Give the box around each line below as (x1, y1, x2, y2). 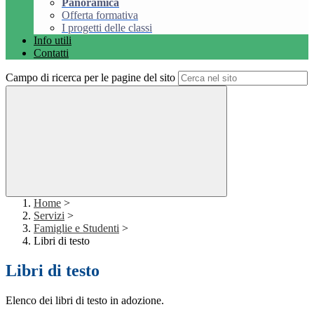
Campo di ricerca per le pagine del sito (6, 71, 175, 84)
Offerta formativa (62, 9, 138, 22)
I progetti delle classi (62, 22, 152, 34)
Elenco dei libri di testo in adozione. (6, 294, 164, 307)
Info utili (34, 34, 71, 47)
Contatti (34, 47, 69, 60)
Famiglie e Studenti (34, 222, 119, 235)
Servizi (34, 210, 64, 222)
